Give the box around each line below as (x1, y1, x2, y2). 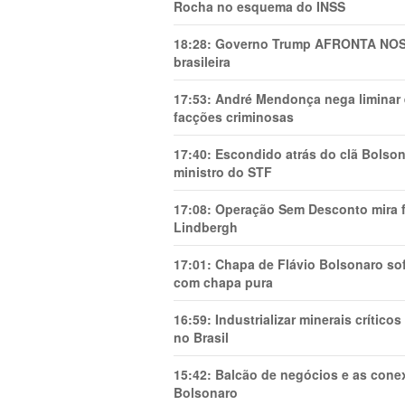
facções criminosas (174, 107, 294, 126)
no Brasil (174, 327, 229, 346)
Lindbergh (174, 217, 238, 236)
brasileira (174, 52, 231, 71)
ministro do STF (174, 162, 272, 181)
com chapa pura (174, 272, 273, 291)
